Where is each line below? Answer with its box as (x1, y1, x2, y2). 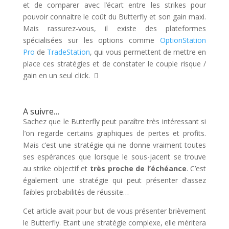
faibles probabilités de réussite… (22, 187, 129, 197)
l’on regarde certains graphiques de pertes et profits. (22, 128, 207, 138)
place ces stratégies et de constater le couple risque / (22, 59, 207, 68)
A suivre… (22, 106, 59, 117)
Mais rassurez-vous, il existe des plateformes (22, 24, 207, 33)
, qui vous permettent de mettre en (89, 47, 207, 57)
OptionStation (160, 35, 207, 45)
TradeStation (47, 47, 90, 57)
